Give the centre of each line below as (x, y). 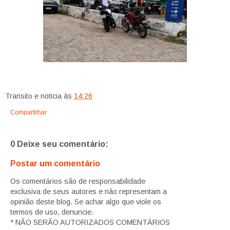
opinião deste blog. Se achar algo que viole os (86, 202)
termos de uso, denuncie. (52, 212)
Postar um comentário (55, 163)
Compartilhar (28, 113)
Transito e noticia (33, 96)
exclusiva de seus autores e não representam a (89, 191)
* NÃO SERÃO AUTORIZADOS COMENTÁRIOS (90, 222)
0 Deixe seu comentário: (59, 144)
